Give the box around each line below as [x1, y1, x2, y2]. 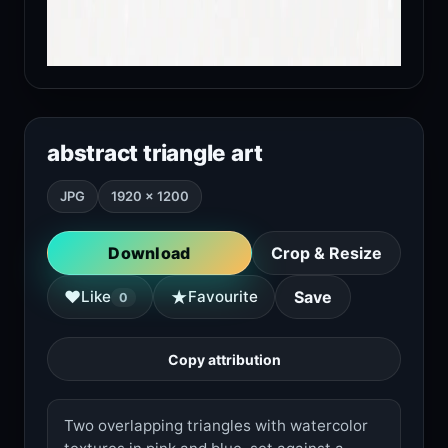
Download [108, 243, 191, 263]
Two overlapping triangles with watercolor [64, 416, 368, 435]
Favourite [188, 287, 258, 306]
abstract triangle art [47, 139, 263, 166]
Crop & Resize [271, 243, 382, 263]
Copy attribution [167, 350, 281, 368]
